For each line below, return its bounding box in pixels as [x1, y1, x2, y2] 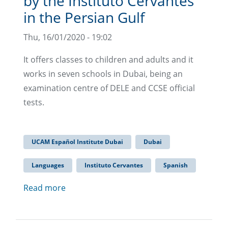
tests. [23, 96, 44, 108]
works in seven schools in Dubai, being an [23, 68, 183, 79]
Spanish [163, 160, 188, 169]
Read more [23, 182, 66, 193]
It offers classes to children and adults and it [23, 53, 193, 65]
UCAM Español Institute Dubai [32, 137, 123, 146]
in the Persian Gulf [23, 7, 145, 27]
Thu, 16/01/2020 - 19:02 [23, 31, 112, 43]
